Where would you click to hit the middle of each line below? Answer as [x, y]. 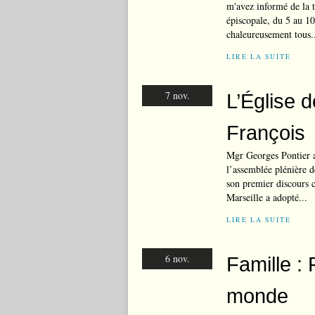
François [266, 133]
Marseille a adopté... [267, 197]
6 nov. [177, 258]
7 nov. [177, 95]
